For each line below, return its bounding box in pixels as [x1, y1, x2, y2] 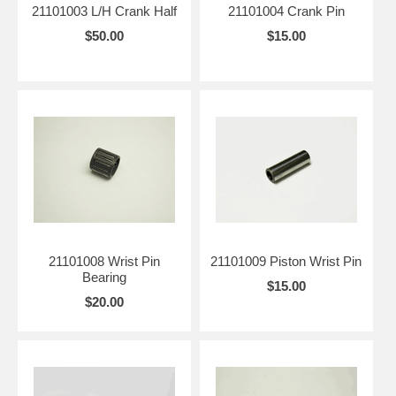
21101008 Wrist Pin [48, 253, 160, 269]
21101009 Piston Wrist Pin [210, 253, 362, 269]
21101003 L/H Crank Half [31, 3, 177, 19]
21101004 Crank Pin [227, 3, 345, 19]
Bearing [81, 269, 126, 285]
